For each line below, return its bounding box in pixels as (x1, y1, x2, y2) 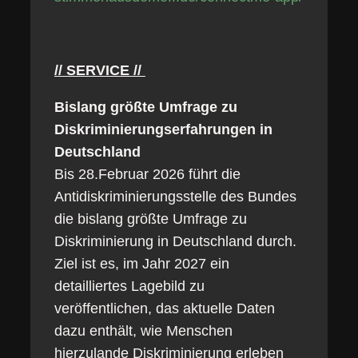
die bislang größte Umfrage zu (54, 211, 247, 227)
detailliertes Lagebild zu (54, 278, 205, 294)
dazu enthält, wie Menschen (54, 323, 233, 339)
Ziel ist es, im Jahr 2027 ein (54, 256, 229, 272)
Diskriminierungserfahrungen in (54, 121, 272, 137)
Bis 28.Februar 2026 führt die (54, 166, 241, 182)
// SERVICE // (54, 62, 145, 78)
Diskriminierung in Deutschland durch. (54, 233, 296, 249)
